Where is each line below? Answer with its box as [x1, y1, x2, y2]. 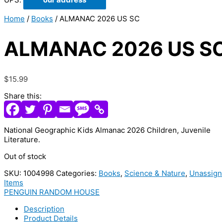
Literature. [4, 134, 40, 144]
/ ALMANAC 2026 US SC [53, 14, 140, 24]
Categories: [56, 168, 99, 178]
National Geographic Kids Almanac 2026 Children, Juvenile [4, 125, 211, 135]
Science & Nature [124, 168, 185, 178]
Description [24, 204, 64, 214]
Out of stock [4, 151, 46, 161]
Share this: [4, 91, 42, 101]
